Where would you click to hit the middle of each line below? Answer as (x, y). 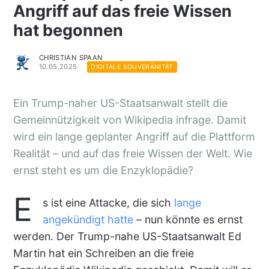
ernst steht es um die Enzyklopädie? (103, 171)
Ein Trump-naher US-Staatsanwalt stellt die (120, 103)
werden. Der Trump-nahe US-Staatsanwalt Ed (127, 236)
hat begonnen (68, 31)
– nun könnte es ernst (188, 219)
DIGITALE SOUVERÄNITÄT (132, 67)
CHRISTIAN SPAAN (71, 57)
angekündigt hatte (88, 219)
